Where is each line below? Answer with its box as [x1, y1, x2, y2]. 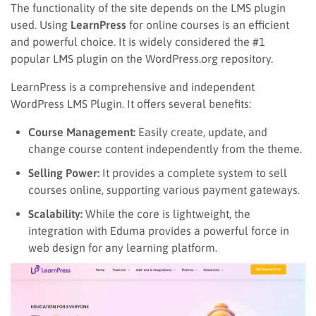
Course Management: [28, 125, 135, 138]
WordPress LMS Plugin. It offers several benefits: [11, 97, 251, 110]
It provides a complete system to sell [99, 166, 287, 179]
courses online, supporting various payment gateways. [28, 183, 300, 196]
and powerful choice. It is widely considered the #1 [11, 35, 265, 48]
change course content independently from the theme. [28, 142, 302, 155]
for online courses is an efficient [129, 18, 289, 31]
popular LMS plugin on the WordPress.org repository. [11, 51, 273, 65]
